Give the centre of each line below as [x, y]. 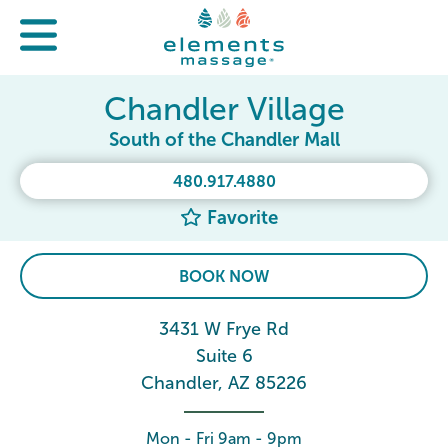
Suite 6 [224, 356]
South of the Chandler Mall [224, 139]
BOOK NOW [224, 276]
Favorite [239, 217]
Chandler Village [224, 109]
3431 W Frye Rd [224, 329]
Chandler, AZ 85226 [224, 383]
